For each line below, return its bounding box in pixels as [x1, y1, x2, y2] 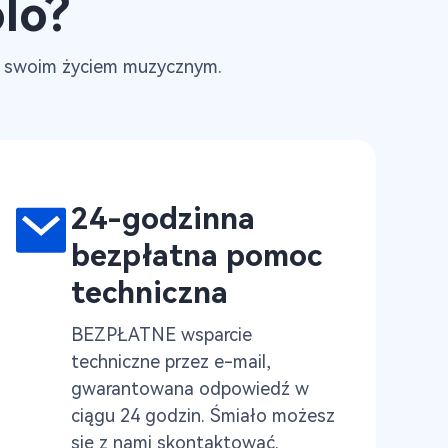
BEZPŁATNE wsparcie [71, 324, 252, 345]
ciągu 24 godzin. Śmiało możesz [71, 405, 335, 426]
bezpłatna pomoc [71, 238, 322, 273]
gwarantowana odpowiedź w [71, 378, 309, 399]
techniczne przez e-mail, [71, 351, 271, 372]
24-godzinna [71, 201, 255, 236]
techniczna [71, 275, 228, 310]
